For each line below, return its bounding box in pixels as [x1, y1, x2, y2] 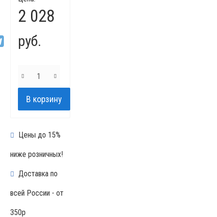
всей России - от [10, 188, 63, 198]
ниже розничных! [10, 150, 63, 159]
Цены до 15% [16, 130, 61, 139]
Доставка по [16, 169, 58, 178]
